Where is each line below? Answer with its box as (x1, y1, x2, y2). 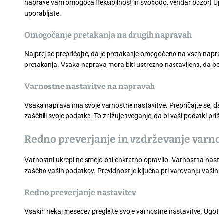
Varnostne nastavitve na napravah (24, 81, 155, 91)
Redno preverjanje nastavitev (24, 187, 136, 197)
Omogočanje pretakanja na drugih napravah (24, 30, 192, 40)
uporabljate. (24, 9, 61, 17)
